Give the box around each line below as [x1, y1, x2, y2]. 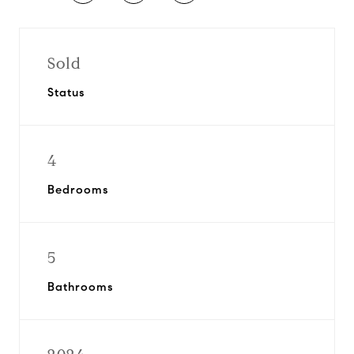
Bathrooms [47, 280, 113, 294]
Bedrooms [47, 183, 108, 197]
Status [47, 85, 85, 100]
